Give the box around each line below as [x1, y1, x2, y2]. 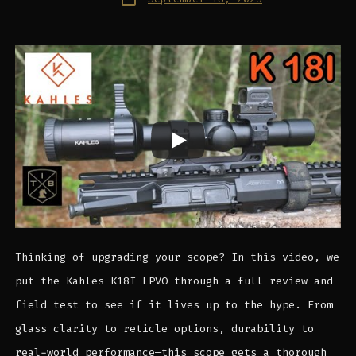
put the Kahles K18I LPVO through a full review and [14, 273, 333, 288]
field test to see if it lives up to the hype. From [14, 297, 333, 311]
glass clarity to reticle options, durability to [14, 321, 314, 335]
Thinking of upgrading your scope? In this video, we [14, 250, 339, 264]
